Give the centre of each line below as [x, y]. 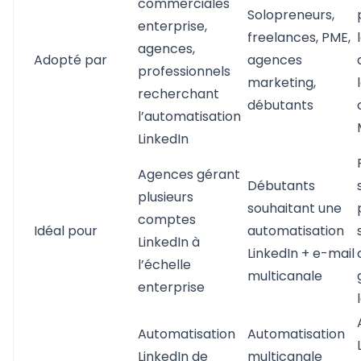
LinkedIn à [169, 242]
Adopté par [71, 60]
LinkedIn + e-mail [301, 253]
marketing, [282, 83]
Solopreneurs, [291, 15]
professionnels [184, 71]
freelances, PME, [299, 37]
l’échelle [164, 265]
